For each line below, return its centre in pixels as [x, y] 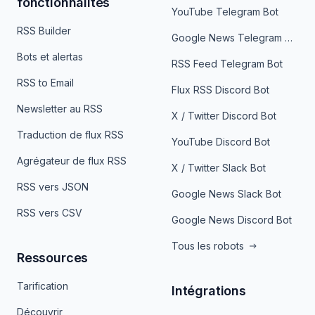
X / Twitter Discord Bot [224, 116]
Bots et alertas [50, 57]
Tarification [43, 286]
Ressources [53, 258]
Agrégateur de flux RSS [72, 161]
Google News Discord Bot [232, 220]
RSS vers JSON [53, 187]
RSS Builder [44, 31]
